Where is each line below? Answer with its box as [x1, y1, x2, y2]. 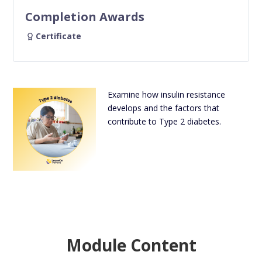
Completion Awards [25, 9, 145, 25]
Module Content [65, 233, 196, 256]
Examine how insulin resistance [107, 89, 225, 101]
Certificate [36, 30, 82, 42]
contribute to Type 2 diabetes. [107, 116, 221, 127]
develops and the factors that [107, 102, 219, 114]
